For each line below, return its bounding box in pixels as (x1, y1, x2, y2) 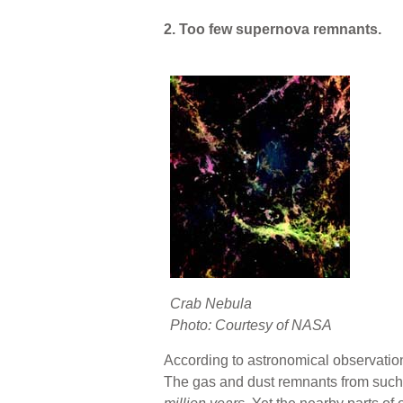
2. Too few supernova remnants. (164, 21, 381, 37)
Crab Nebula (170, 295, 252, 311)
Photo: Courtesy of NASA (170, 317, 332, 333)
